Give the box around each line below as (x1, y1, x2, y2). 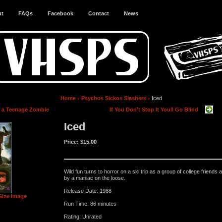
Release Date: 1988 (64, 188, 111, 194)
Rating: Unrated (64, 214, 102, 220)
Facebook (48, 10, 73, 16)
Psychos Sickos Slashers (81, 95, 146, 101)
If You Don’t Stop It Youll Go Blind (109, 107, 198, 112)
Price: (64, 139, 80, 145)
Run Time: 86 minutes (64, 201, 116, 207)
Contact (88, 10, 109, 16)
